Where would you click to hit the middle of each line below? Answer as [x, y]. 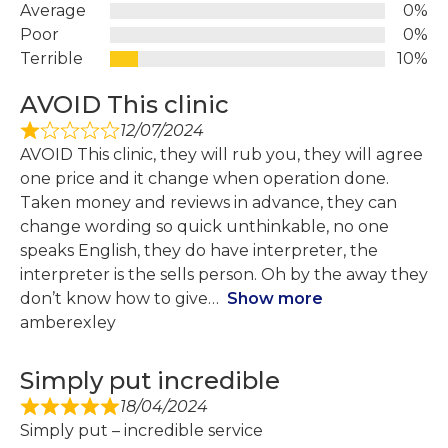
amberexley [68, 323]
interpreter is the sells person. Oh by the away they [224, 275]
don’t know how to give [114, 299]
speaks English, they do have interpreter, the [199, 251]
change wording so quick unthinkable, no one [204, 227]
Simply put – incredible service [141, 431]
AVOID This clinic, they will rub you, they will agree [221, 155]
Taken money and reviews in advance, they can [208, 203]
